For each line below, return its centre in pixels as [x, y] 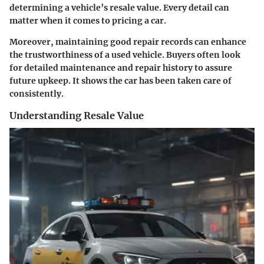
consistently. [37, 93]
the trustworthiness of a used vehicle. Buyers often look [125, 55]
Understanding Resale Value [77, 115]
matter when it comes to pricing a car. [88, 20]
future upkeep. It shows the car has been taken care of [121, 80]
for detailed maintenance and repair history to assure [121, 67]
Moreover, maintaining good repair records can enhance [128, 42]
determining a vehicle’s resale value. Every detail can [119, 7]
